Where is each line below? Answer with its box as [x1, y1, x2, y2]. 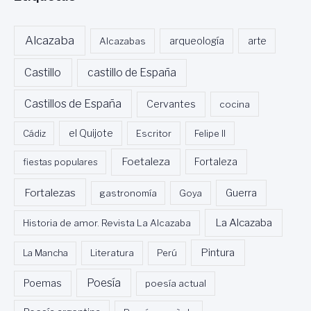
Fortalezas [24, 185, 76, 199]
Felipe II [194, 127, 226, 139]
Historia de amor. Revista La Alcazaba [23, 217, 192, 228]
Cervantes [146, 98, 196, 111]
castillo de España [87, 66, 176, 80]
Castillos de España [24, 97, 122, 111]
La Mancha [22, 247, 68, 258]
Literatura [90, 247, 135, 258]
